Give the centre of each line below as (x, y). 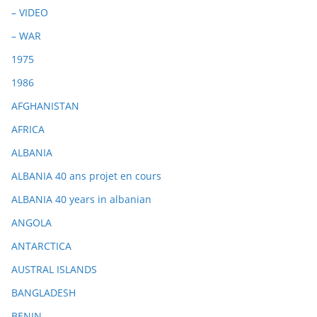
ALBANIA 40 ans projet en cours (86, 176)
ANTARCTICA (41, 246)
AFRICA (28, 129)
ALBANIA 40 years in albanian (81, 199)
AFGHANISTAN (45, 106)
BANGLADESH (44, 293)
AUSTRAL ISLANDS (54, 269)
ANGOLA (31, 223)
